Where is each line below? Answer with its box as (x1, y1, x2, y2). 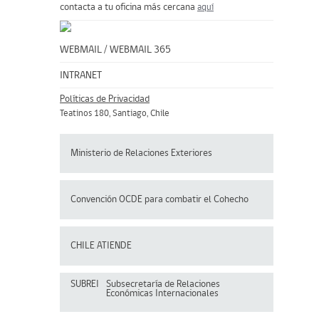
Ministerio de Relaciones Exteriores (70, 147, 212, 159)
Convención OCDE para (70, 194, 165, 205)
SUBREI (70, 279, 99, 290)
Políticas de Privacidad (60, 94, 150, 105)
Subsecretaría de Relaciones (106, 279, 220, 290)
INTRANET (60, 70, 102, 81)
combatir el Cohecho (165, 194, 249, 205)
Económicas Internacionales (106, 288, 219, 299)
